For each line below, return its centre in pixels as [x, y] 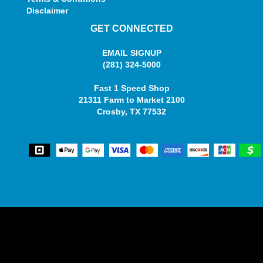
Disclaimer [47, 11]
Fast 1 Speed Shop [131, 88]
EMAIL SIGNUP [131, 53]
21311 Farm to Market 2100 [131, 100]
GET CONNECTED [131, 28]
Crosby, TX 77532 [131, 112]
